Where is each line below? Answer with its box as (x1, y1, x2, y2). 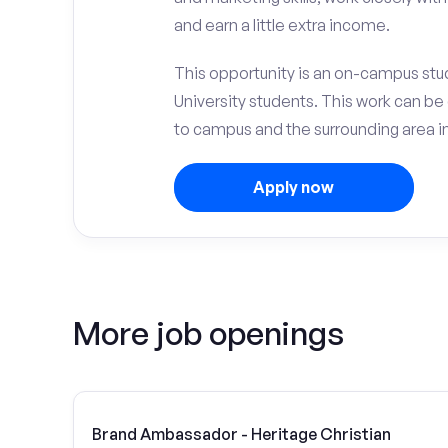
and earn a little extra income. (173, 15, 390, 35)
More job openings (73, 313, 344, 353)
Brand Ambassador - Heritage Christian (92, 423, 391, 444)
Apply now (253, 177, 334, 197)
